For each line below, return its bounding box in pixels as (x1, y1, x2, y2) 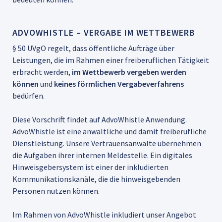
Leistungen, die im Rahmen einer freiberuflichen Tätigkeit (12, 55, 209, 65)
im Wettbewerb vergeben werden (72, 66, 186, 77)
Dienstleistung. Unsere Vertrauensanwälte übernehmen (12, 138, 201, 148)
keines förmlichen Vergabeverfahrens (54, 78, 184, 89)
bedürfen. (12, 90, 45, 101)
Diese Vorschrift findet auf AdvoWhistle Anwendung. (12, 114, 187, 124)
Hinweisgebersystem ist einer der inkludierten (12, 162, 168, 172)
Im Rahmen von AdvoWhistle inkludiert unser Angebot (12, 209, 196, 220)
